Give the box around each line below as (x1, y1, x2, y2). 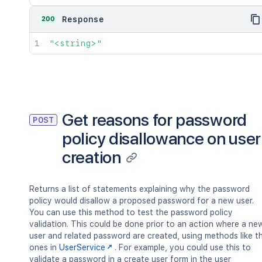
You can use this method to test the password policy (29, 208, 233, 217)
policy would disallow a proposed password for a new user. (29, 196, 254, 205)
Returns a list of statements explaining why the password (29, 184, 250, 194)
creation (62, 147, 121, 167)
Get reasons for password (62, 109, 247, 130)
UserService (59, 243, 105, 252)
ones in (29, 243, 59, 252)
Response (62, 15, 104, 24)
